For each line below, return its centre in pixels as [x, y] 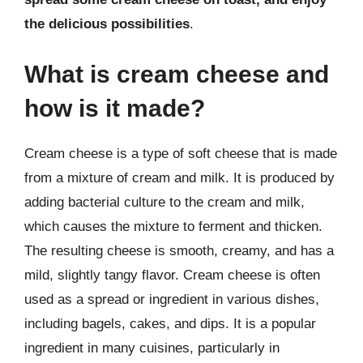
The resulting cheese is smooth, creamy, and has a [179, 250]
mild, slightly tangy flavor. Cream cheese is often [172, 275]
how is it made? [115, 108]
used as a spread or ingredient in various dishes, [172, 299]
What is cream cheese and [177, 74]
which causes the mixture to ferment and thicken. [173, 226]
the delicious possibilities [107, 24]
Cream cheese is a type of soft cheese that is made [181, 153]
